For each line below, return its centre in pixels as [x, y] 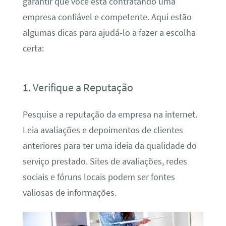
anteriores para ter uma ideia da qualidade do [109, 146]
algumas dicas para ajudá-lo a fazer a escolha [109, 33]
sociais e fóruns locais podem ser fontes [99, 177]
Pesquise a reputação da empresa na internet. [110, 114]
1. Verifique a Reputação [78, 87]
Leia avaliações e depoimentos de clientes [103, 130]
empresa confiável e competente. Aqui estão [107, 17]
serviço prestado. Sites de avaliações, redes [105, 161]
